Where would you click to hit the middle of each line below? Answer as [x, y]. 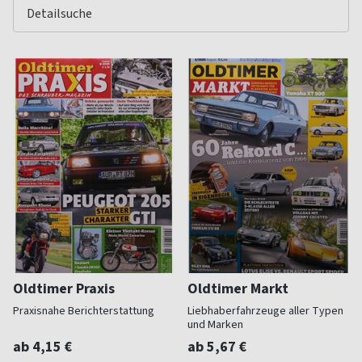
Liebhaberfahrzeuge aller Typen [265, 311]
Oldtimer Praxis [64, 289]
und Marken [215, 325]
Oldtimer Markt [238, 289]
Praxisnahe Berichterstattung [84, 311]
